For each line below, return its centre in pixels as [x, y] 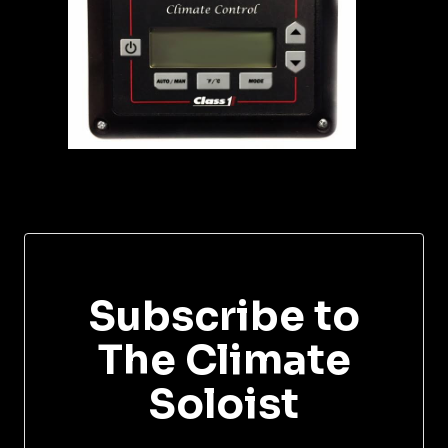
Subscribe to [224, 316]
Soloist [224, 404]
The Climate [224, 360]
